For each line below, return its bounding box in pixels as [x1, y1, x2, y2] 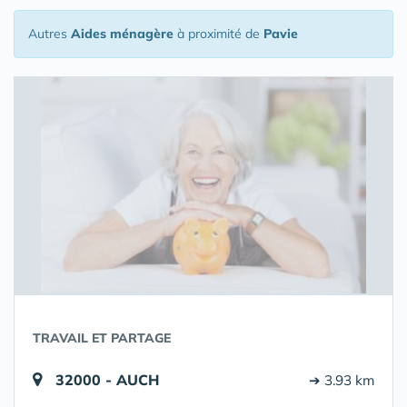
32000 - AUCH [55, 371, 159, 389]
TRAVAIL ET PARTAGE [33, 330, 171, 346]
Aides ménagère [71, 25, 174, 42]
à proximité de [174, 25, 263, 42]
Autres [28, 25, 71, 42]
